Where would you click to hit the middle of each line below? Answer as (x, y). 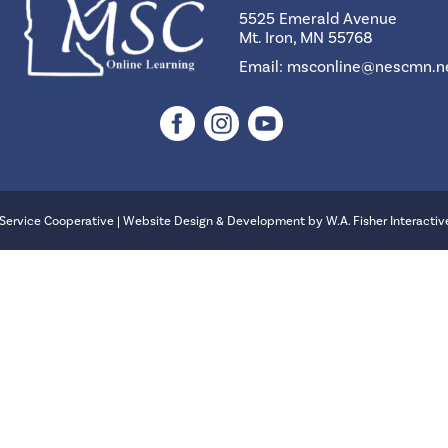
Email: (263, 66)
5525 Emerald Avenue (318, 18)
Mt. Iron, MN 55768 (306, 37)
